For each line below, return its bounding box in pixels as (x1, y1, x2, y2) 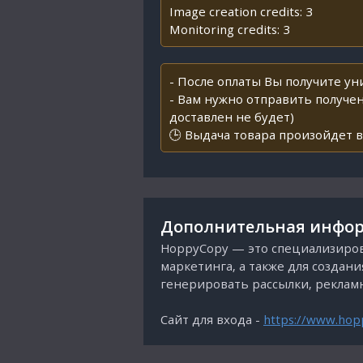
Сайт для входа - (160, 311, 263, 327)
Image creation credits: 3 (169, 3, 313, 19)
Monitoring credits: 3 (169, 21, 290, 37)
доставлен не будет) (169, 109, 294, 125)
